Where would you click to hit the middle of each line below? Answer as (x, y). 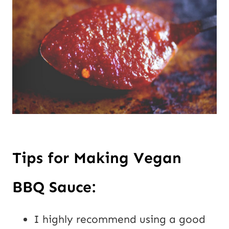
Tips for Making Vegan (97, 158)
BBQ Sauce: (54, 187)
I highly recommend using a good (120, 220)
